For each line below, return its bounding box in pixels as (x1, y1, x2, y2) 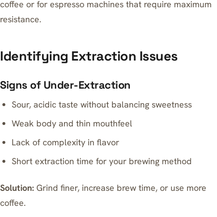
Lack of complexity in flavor (12, 137, 120, 148)
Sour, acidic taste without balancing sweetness (12, 99, 192, 110)
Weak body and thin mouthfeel (12, 118, 133, 129)
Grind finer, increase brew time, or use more (34, 182, 206, 193)
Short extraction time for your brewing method (12, 155, 192, 167)
